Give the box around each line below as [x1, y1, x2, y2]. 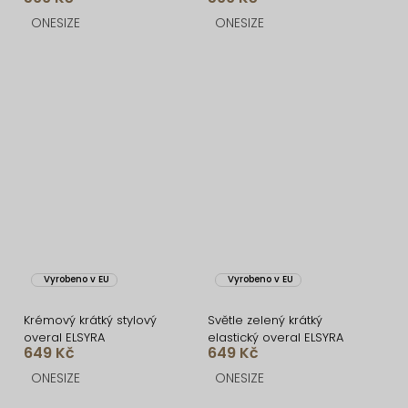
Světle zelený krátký [208, 311, 322, 329]
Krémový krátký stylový [24, 311, 157, 329]
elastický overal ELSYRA [208, 328, 343, 346]
